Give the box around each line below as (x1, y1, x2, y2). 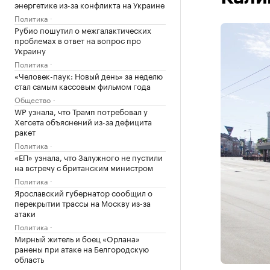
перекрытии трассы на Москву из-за (14, 196, 151, 209)
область (14, 253, 44, 265)
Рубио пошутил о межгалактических (14, 24, 151, 36)
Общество (14, 93, 51, 105)
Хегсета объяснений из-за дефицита (14, 115, 152, 127)
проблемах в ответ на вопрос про (14, 34, 141, 46)
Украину (14, 44, 46, 56)
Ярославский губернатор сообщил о (14, 186, 152, 198)
